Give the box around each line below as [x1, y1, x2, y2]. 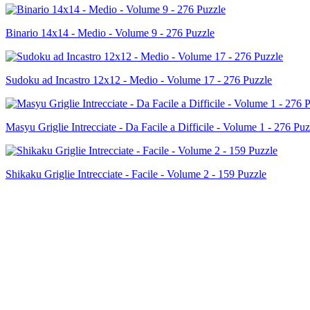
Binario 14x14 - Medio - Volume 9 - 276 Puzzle [6, 26, 215, 39]
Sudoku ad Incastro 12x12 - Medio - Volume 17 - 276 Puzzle [6, 73, 272, 86]
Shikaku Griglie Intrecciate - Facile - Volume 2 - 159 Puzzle [6, 167, 266, 180]
